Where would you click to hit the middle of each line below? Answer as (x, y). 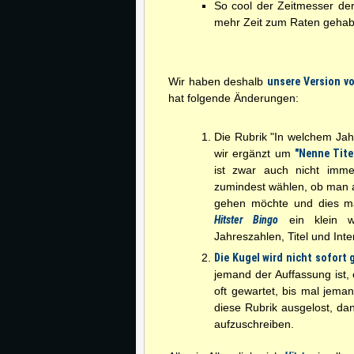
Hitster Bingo (247, 220)
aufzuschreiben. (254, 324)
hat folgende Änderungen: (233, 98)
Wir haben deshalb (218, 81)
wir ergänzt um (254, 153)
